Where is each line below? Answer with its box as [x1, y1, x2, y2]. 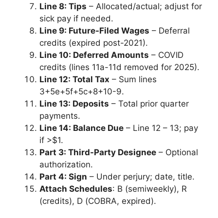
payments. [39, 110, 80, 121]
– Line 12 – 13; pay [124, 123, 198, 133]
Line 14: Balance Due [39, 123, 124, 133]
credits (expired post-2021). [39, 37, 148, 48]
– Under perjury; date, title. [87, 171, 195, 182]
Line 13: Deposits [39, 98, 109, 109]
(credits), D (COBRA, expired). [39, 196, 156, 206]
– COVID [149, 50, 183, 60]
